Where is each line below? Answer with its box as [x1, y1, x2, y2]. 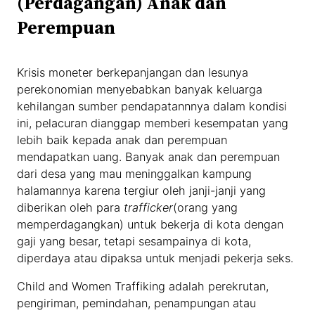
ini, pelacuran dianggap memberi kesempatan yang [17, 115, 289, 130]
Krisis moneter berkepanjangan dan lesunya [17, 65, 249, 79]
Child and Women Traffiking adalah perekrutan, [17, 279, 269, 294]
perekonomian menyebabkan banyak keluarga [17, 82, 263, 96]
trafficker [124, 200, 174, 214]
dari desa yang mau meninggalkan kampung [17, 166, 252, 181]
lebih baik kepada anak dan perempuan [17, 132, 228, 147]
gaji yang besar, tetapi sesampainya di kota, [17, 233, 252, 248]
